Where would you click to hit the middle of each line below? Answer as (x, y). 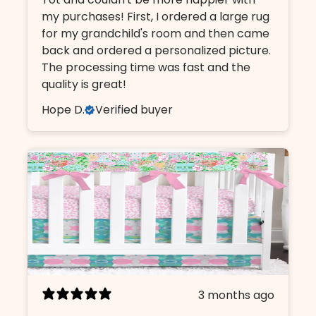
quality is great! (84, 84)
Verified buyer (134, 109)
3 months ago (237, 295)
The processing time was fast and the (146, 67)
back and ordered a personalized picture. (157, 50)
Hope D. (63, 109)
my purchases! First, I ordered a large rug (156, 16)
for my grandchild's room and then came (156, 33)
